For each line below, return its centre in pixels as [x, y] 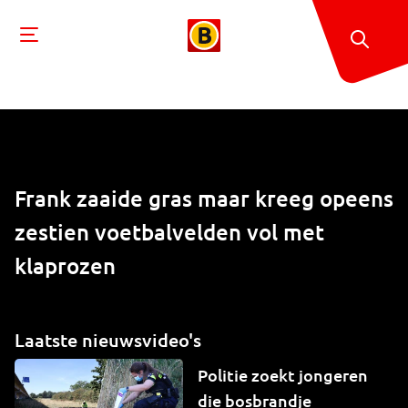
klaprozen [65, 265]
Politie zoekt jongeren [282, 375]
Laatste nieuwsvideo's [108, 340]
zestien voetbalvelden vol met [169, 232]
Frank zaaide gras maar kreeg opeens [204, 198]
